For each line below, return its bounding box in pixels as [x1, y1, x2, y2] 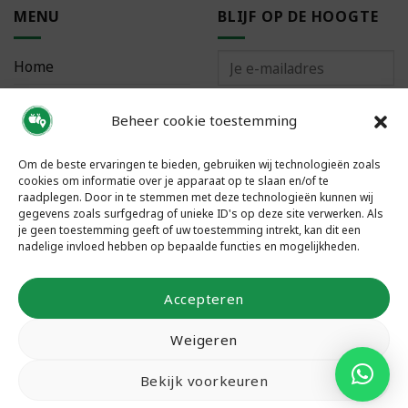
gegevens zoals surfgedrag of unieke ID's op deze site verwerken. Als [18, 206, 383, 221]
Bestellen [14, 91, 79, 112]
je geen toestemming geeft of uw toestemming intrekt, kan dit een [18, 222, 361, 238]
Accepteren [164, 289, 244, 308]
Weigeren [170, 330, 238, 349]
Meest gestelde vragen [14, 126, 169, 147]
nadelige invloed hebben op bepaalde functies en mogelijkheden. [18, 239, 360, 254]
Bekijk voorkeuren [139, 371, 269, 390]
